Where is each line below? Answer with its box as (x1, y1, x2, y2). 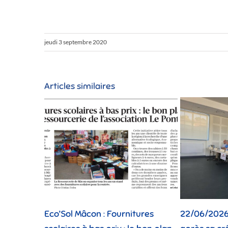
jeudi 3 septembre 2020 (44, 38, 107, 46)
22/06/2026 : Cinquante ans (81, 208, 194, 220)
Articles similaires (44, 80, 115, 92)
